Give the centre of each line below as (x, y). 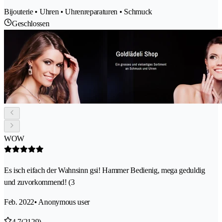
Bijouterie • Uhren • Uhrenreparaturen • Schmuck (78, 11)
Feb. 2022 (19, 202)
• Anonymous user (62, 202)
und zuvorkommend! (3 (39, 182)
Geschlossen (31, 23)
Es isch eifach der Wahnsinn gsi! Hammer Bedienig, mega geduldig (105, 170)
